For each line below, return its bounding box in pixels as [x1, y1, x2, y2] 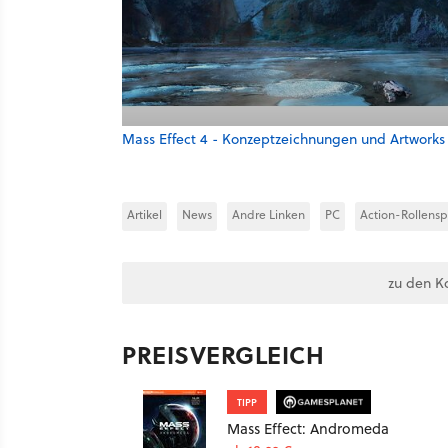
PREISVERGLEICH [122, 336, 324, 372]
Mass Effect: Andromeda [227, 417, 389, 439]
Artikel [127, 205, 162, 223]
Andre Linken [232, 205, 305, 223]
